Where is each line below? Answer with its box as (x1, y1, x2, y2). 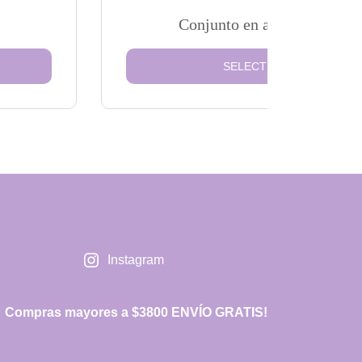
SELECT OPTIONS (222, 60, 321, 73)
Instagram (107, 253, 164, 267)
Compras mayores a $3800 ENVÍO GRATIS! (5, 305, 267, 319)
